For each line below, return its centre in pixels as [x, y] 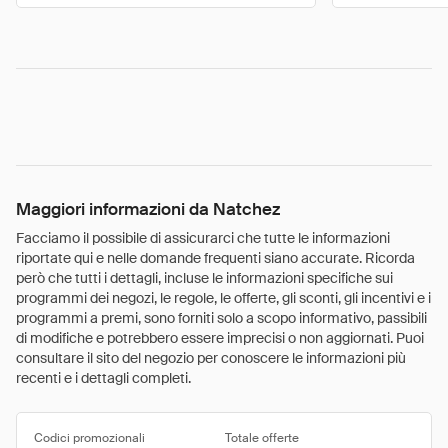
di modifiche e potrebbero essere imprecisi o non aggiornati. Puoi [220, 338]
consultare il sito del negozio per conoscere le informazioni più [211, 358]
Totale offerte [262, 438]
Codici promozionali [89, 438]
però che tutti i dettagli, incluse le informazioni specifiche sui [204, 278]
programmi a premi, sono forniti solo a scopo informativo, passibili [221, 318]
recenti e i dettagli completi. [103, 378]
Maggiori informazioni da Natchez [148, 209]
